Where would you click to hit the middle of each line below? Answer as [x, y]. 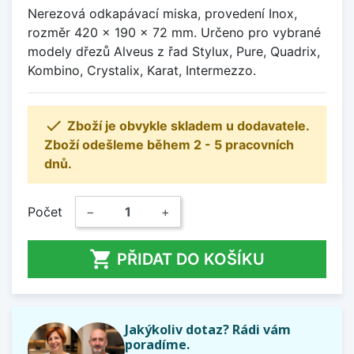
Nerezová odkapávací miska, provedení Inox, [162, 13]
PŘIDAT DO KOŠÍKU [191, 259]
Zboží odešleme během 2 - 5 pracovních [169, 144]
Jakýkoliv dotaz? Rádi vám [207, 329]
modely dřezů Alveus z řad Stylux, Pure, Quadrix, [174, 51]
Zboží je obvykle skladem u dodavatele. [188, 125]
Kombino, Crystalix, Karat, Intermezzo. [142, 70]
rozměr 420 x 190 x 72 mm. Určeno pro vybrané [174, 32]
